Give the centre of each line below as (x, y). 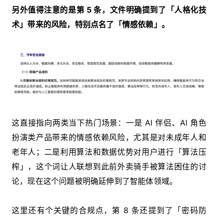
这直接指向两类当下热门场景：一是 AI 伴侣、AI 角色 (109, 122)
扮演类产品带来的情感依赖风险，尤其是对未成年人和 (109, 137)
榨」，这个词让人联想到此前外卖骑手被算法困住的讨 (109, 166)
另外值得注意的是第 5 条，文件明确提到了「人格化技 (109, 9)
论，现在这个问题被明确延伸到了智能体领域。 (95, 181)
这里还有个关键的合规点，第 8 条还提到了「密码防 (109, 210)
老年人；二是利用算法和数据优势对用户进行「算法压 (109, 152)
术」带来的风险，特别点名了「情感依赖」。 (91, 24)
